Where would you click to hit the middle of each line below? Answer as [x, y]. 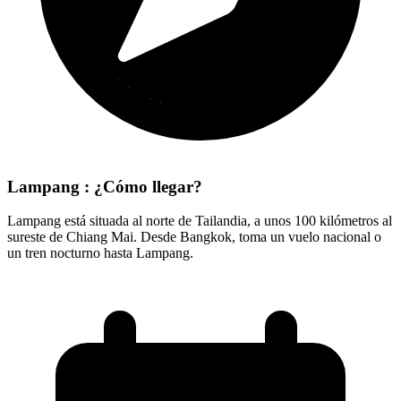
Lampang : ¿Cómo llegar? [105, 186]
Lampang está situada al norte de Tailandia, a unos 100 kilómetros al [200, 221]
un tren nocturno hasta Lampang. [100, 253]
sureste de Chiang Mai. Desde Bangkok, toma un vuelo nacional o [194, 237]
